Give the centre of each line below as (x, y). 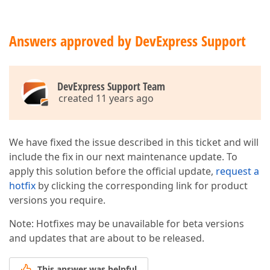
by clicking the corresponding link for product (142, 186)
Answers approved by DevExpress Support (127, 41)
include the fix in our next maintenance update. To (123, 157)
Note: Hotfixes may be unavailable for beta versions (127, 224)
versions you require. (57, 200)
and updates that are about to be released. (107, 238)
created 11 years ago (106, 98)
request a (237, 171)
